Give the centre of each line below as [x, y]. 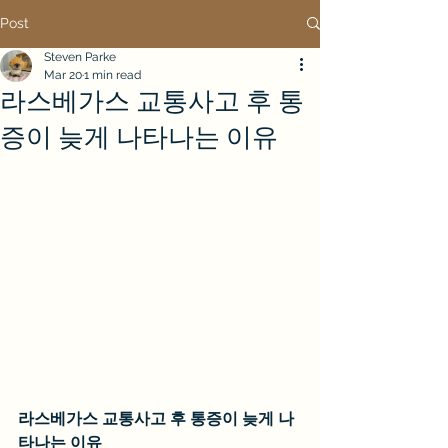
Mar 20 [63, 75]
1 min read [112, 75]
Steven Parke [80, 57]
